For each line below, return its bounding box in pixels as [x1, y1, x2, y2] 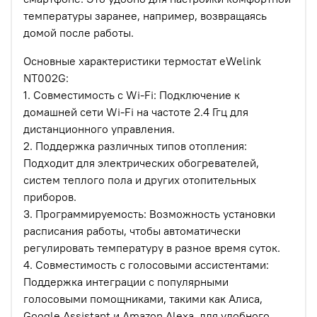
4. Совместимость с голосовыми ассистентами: [23, 258, 269, 272]
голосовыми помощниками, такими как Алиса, [23, 292, 263, 306]
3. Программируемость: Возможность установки [23, 207, 275, 221]
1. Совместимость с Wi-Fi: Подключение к [23, 88, 240, 103]
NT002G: [23, 71, 69, 86]
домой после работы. [23, 25, 134, 40]
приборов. [23, 190, 76, 204]
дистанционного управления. [23, 122, 175, 137]
